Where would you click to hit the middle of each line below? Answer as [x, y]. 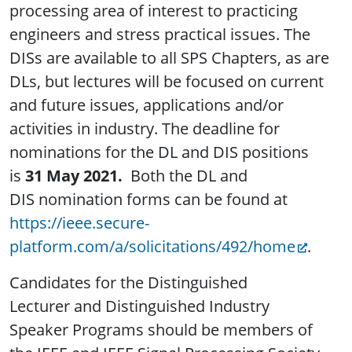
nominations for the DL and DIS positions [159, 152]
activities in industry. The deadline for [145, 128]
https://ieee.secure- [79, 222]
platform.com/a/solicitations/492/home [152, 246]
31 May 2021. [78, 175]
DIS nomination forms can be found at [148, 199]
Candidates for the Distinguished [128, 282]
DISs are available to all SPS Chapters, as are [169, 57]
